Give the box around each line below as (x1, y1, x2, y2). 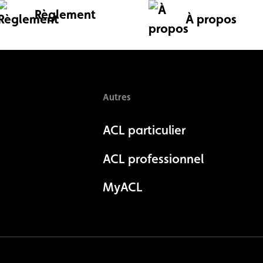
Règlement (34, 6, 96, 22)
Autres (102, 91, 130, 103)
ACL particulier (102, 122, 186, 137)
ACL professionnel (102, 151, 204, 166)
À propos (185, 11, 237, 27)
